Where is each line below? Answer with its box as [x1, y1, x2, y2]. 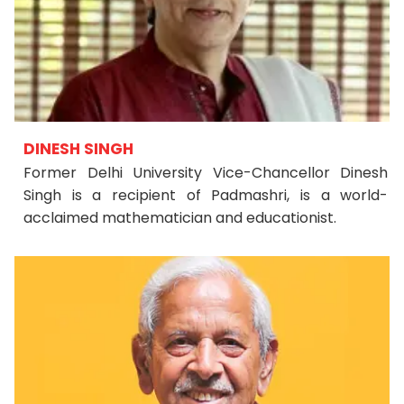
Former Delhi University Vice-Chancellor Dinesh [23, 162, 389, 183]
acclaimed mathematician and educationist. [23, 207, 337, 228]
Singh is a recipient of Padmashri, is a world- [23, 185, 389, 206]
